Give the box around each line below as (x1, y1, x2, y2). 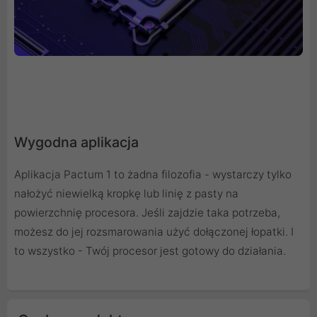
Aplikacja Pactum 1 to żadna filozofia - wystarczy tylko (14, 168, 292, 182)
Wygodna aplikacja (14, 134, 139, 151)
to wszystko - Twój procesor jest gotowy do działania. (14, 244, 286, 258)
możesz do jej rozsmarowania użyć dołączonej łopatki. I (14, 225, 294, 239)
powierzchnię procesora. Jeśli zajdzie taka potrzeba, (14, 206, 280, 220)
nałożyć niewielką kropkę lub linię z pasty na (14, 187, 238, 201)
